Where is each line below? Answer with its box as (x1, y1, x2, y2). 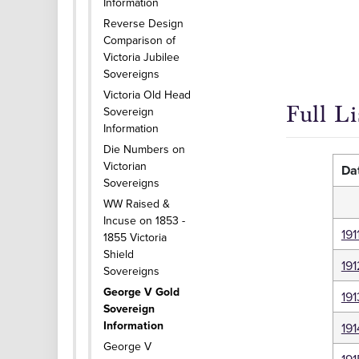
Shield (103, 246, 134, 262)
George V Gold (103, 284, 179, 300)
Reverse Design (103, 15, 184, 31)
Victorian (103, 158, 147, 174)
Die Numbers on (103, 141, 185, 157)
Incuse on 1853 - (103, 212, 185, 228)
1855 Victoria (103, 229, 167, 245)
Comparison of (103, 32, 175, 48)
